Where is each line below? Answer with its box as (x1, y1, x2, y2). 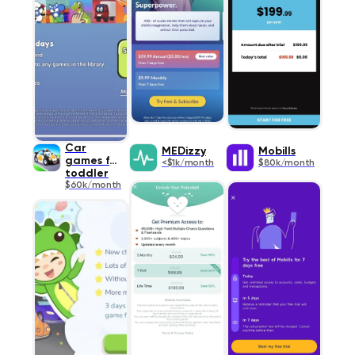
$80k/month (258, 158, 315, 168)
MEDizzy (162, 145, 206, 157)
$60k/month (65, 180, 122, 190)
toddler (65, 167, 109, 179)
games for (65, 155, 122, 166)
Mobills (258, 145, 296, 157)
